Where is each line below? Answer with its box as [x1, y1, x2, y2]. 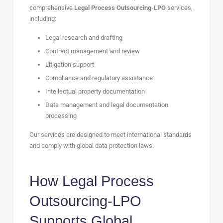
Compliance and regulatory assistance [45, 74, 153, 82]
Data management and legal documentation [45, 101, 168, 109]
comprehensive [29, 3, 74, 11]
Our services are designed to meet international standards [29, 131, 192, 139]
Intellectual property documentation [45, 88, 145, 95]
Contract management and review [45, 47, 140, 55]
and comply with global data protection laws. [29, 142, 154, 150]
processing [45, 112, 77, 120]
